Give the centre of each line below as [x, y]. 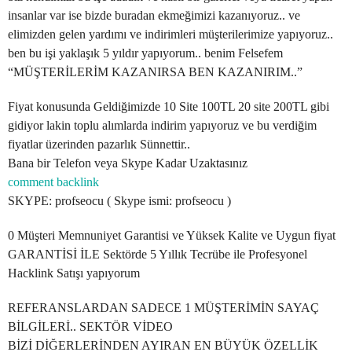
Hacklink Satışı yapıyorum [74, 273]
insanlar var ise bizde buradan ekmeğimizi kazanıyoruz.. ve [154, 15]
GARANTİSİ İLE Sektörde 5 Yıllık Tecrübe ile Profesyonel [158, 254]
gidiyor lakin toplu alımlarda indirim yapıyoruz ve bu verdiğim [162, 125]
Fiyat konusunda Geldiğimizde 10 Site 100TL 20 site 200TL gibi [169, 106]
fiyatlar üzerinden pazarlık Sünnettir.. [99, 144]
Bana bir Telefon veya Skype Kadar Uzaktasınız [128, 163]
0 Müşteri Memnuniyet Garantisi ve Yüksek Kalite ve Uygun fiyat [172, 235]
